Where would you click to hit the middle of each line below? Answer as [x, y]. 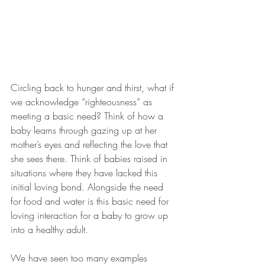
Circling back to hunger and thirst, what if [94, 87]
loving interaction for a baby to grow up [91, 215]
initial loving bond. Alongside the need [88, 187]
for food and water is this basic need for [91, 201]
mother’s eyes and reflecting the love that [91, 144]
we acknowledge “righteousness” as [83, 101]
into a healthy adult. [49, 229]
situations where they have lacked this [85, 172]
